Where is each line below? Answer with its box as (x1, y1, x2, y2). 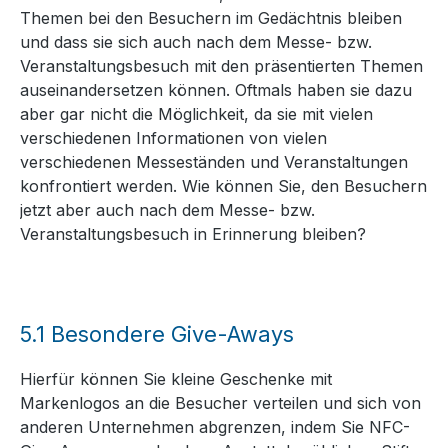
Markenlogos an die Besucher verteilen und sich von (20, 393, 421, 414)
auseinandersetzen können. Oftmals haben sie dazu (20, 80, 412, 101)
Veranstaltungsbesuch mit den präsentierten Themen (20, 56, 423, 77)
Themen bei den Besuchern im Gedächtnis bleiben (20, 8, 402, 29)
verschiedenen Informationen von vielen (20, 128, 327, 149)
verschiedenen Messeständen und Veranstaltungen (20, 152, 408, 173)
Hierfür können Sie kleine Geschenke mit (20, 369, 332, 390)
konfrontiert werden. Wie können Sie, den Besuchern (20, 176, 427, 197)
